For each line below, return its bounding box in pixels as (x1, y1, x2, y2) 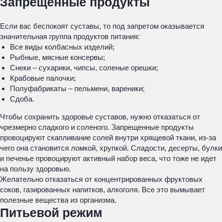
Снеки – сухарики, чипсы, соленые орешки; (10, 63, 158, 72)
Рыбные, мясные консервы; (10, 53, 105, 61)
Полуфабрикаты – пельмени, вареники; (10, 84, 145, 93)
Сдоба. (10, 95, 34, 103)
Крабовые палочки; (10, 74, 76, 82)
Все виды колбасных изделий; (10, 43, 114, 51)
